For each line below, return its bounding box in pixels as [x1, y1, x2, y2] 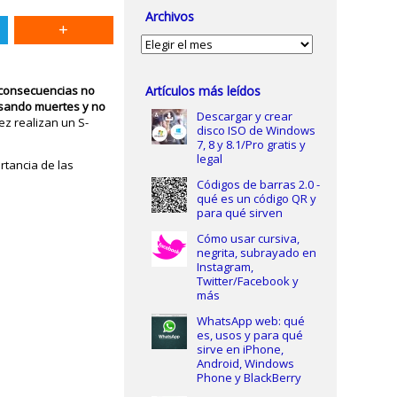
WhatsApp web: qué [196, 313, 305, 329]
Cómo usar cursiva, [196, 230, 300, 246]
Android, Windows [196, 355, 294, 371]
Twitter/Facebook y [196, 273, 299, 289]
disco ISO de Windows [196, 122, 315, 138]
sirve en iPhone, [196, 341, 284, 357]
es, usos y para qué [196, 327, 303, 343]
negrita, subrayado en [196, 245, 316, 261]
